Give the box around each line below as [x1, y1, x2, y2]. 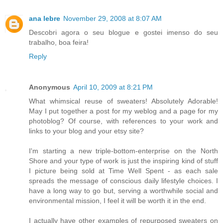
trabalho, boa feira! [29, 38, 89, 47]
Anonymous [29, 83, 70, 92]
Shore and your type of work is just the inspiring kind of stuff [29, 157, 218, 165]
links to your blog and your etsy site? [29, 127, 144, 135]
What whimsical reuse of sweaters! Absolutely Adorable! [29, 97, 218, 106]
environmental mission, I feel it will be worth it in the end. [29, 197, 206, 205]
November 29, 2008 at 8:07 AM [63, 14, 162, 23]
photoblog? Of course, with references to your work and [29, 117, 218, 125]
